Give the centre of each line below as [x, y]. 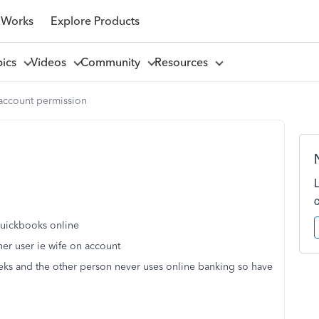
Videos [51, 62]
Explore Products [95, 21]
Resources [184, 62]
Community [113, 62]
